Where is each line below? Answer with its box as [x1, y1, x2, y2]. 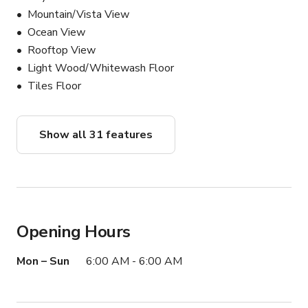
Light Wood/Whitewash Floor [27, 60, 174, 76]
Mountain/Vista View [27, 7, 129, 23]
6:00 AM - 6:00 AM [86, 254, 182, 269]
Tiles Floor [27, 78, 81, 94]
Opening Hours [16, 221, 131, 243]
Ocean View [27, 25, 85, 41]
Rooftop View [27, 43, 96, 58]
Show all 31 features [39, 127, 153, 143]
